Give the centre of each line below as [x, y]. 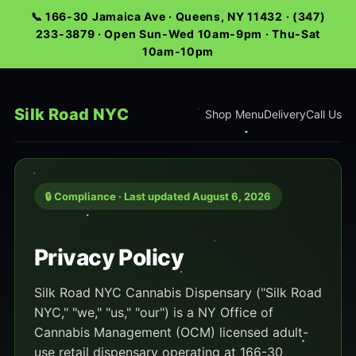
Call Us [324, 114]
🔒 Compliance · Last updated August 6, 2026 [158, 196]
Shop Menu [235, 114]
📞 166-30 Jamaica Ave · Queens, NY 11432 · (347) [178, 16]
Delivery [285, 114]
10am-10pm [178, 51]
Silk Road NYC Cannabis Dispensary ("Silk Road [178, 292]
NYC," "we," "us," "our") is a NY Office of [153, 312]
